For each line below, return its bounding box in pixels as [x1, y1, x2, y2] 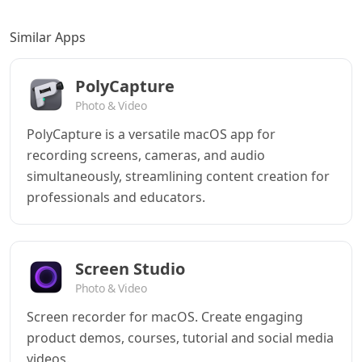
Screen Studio [75, 258, 185, 280]
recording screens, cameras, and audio [27, 146, 265, 164]
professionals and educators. [27, 188, 205, 206]
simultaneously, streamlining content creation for [27, 167, 330, 185]
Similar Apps [10, 28, 86, 46]
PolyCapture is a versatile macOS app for [27, 125, 276, 143]
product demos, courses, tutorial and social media [27, 329, 334, 347]
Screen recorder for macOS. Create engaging [27, 308, 303, 326]
